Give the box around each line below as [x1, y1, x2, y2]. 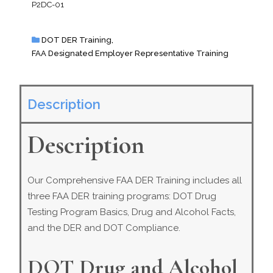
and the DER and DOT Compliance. [27, 222, 181, 233]
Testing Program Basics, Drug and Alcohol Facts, [27, 207, 236, 218]
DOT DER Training [41, 35, 112, 44]
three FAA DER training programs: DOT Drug [27, 191, 217, 202]
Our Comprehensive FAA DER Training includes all [27, 175, 243, 186]
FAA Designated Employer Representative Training [32, 49, 229, 58]
